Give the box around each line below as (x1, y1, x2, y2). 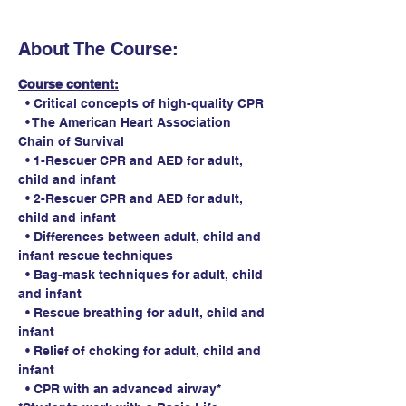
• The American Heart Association (18, 115, 235, 130)
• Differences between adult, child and (18, 229, 265, 245)
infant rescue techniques (18, 248, 173, 264)
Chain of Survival (18, 134, 124, 150)
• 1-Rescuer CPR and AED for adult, (18, 153, 246, 169)
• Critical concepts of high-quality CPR (18, 96, 264, 111)
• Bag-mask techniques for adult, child (18, 267, 266, 283)
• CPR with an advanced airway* (18, 382, 221, 397)
